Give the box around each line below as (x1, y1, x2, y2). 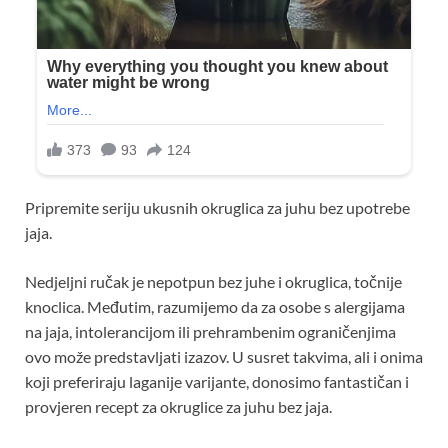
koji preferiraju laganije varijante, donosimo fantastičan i (25, 372, 409, 392)
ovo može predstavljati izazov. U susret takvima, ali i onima (25, 347, 423, 367)
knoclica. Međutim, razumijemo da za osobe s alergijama (25, 297, 405, 317)
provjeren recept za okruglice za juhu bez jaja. (25, 397, 332, 417)
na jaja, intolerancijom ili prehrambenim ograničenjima (25, 322, 396, 342)
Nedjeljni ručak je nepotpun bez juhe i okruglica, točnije (25, 272, 402, 292)
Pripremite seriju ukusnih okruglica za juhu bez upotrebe (25, 198, 410, 218)
